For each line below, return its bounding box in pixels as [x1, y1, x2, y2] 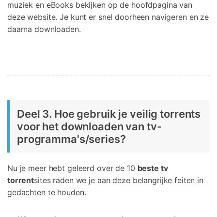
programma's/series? [17, 133, 126, 146]
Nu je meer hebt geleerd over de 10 [7, 163, 135, 173]
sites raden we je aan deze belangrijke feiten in [34, 175, 203, 186]
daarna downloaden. [7, 24, 81, 34]
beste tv [137, 163, 168, 173]
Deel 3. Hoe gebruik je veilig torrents [17, 108, 201, 121]
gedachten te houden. [7, 187, 86, 198]
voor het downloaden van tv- [17, 120, 162, 133]
